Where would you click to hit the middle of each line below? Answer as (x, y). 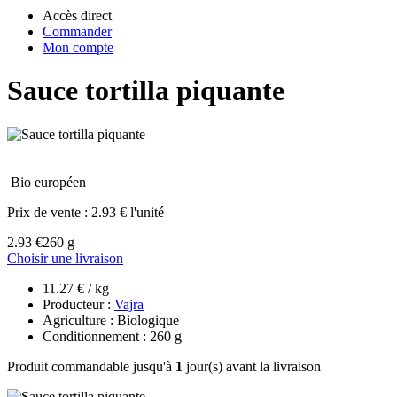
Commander (77, 31)
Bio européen (48, 182)
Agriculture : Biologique (111, 320)
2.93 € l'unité (128, 212)
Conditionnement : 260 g (112, 336)
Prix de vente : (49, 212)
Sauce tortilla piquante (146, 91)
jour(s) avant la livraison (252, 366)
